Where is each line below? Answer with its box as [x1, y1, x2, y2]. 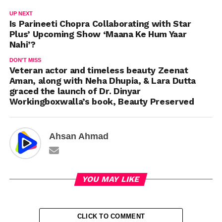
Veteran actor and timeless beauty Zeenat [9, 65, 188, 76]
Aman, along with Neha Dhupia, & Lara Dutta [9, 76, 196, 86]
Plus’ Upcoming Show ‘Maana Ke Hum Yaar [9, 29, 187, 40]
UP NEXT [9, 10, 33, 17]
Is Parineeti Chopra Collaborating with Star [9, 19, 191, 29]
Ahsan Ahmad [49, 131, 109, 142]
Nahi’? [9, 40, 36, 50]
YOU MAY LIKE [81, 174, 141, 184]
